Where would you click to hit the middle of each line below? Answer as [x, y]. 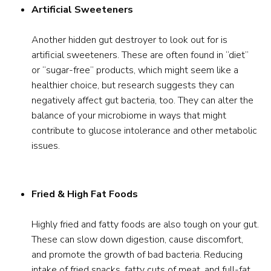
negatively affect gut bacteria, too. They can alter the [142, 100]
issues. [46, 146]
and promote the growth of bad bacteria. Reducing [137, 255]
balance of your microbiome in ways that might [129, 116]
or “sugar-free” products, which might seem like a [135, 70]
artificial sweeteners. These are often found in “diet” [140, 55]
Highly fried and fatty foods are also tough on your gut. [145, 224]
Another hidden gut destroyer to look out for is [129, 40]
